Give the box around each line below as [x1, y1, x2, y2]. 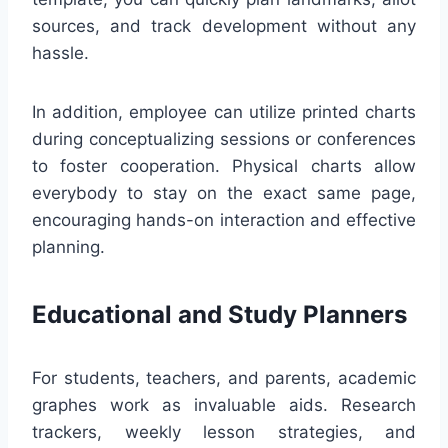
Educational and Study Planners [32, 300, 407, 330]
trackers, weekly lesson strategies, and [32, 422, 416, 443]
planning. [32, 237, 105, 258]
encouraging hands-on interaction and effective [32, 210, 416, 231]
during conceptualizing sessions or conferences [32, 129, 416, 150]
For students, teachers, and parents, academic [32, 368, 416, 389]
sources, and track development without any [32, 16, 416, 37]
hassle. [32, 43, 89, 64]
